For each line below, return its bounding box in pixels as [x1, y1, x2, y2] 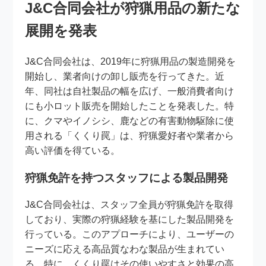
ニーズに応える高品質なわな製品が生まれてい [25, 244, 225, 255]
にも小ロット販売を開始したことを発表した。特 [25, 100, 235, 111]
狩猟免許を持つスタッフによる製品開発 [25, 171, 229, 184]
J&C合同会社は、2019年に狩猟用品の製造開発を [25, 56, 236, 66]
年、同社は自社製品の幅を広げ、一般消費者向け [25, 85, 235, 96]
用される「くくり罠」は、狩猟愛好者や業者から [25, 130, 235, 141]
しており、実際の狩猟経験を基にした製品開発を [25, 214, 235, 225]
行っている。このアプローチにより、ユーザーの [25, 229, 235, 240]
